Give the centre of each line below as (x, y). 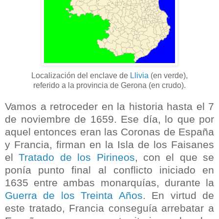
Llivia (139, 75)
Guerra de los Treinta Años (74, 195)
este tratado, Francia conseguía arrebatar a (109, 208)
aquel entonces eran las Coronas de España (109, 131)
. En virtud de (178, 195)
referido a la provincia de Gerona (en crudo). (109, 85)
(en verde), (168, 75)
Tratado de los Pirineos (77, 157)
